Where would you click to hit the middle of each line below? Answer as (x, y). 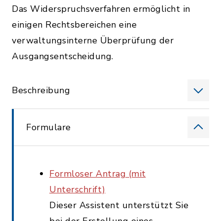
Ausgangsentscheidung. (63, 56)
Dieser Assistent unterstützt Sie (119, 205)
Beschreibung (41, 90)
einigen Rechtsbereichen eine (74, 25)
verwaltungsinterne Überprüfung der (93, 40)
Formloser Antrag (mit (98, 174)
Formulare (49, 127)
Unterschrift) (77, 189)
